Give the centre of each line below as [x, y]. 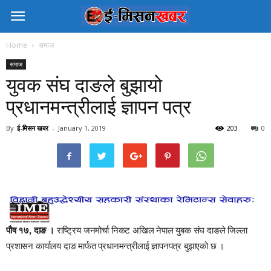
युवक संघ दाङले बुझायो [84, 85]
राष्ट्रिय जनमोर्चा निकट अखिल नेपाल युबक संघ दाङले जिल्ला [152, 230]
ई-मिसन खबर [33, 128]
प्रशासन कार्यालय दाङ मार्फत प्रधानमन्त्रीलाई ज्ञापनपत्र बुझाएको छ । [116, 246]
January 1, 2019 [82, 128]
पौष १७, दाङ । [31, 230]
